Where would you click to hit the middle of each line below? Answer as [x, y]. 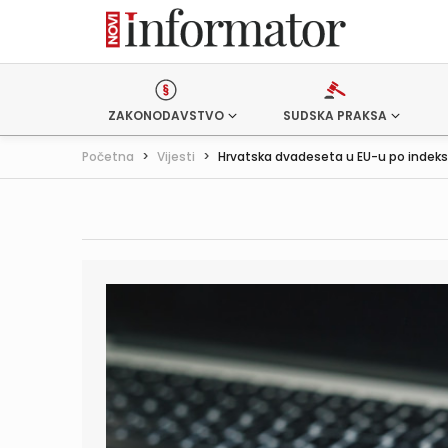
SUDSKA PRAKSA [334, 115]
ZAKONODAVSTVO [166, 115]
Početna [108, 156]
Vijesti [176, 156]
